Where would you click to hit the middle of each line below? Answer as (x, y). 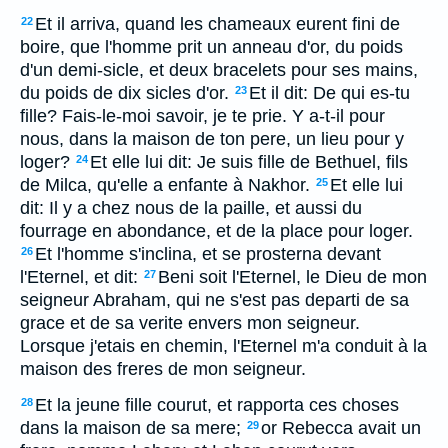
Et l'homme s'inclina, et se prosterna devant (208, 254)
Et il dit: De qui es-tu (329, 93)
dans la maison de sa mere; (130, 428)
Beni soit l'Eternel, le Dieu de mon (292, 277)
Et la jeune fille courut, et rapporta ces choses (217, 405)
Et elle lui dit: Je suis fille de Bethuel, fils (249, 162)
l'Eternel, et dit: (79, 277)
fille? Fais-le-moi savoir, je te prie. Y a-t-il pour (202, 116)
